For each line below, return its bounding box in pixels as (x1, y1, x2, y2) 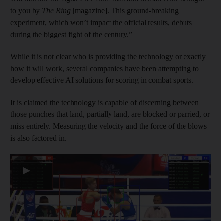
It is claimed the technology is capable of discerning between (10, 98, 199, 107)
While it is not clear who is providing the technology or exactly (10, 52, 206, 61)
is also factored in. (10, 134, 67, 142)
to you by (10, 6, 42, 15)
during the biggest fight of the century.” (10, 30, 132, 38)
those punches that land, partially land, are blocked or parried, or (10, 110, 210, 118)
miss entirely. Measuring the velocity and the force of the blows (10, 122, 207, 130)
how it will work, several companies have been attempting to (10, 64, 199, 73)
